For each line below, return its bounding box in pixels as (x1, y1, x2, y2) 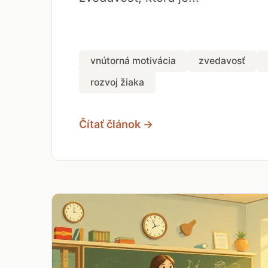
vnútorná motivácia (90, 55, 176, 66)
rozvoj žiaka (90, 77, 144, 88)
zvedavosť (199, 55, 245, 66)
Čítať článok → (79, 117, 153, 130)
